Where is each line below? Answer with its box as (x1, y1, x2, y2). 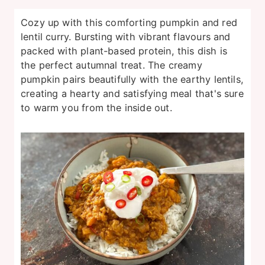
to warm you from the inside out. (21, 101, 172, 114)
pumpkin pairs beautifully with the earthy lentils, (21, 73, 244, 85)
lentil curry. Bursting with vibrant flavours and (21, 30, 231, 43)
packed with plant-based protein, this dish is (21, 44, 228, 57)
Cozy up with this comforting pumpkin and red (21, 16, 237, 28)
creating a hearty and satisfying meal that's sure (21, 87, 244, 99)
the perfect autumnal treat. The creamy (21, 59, 202, 71)
